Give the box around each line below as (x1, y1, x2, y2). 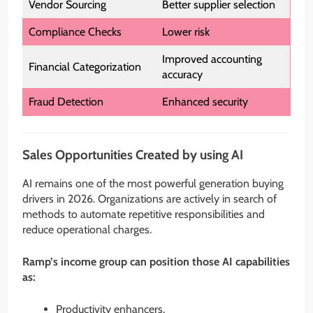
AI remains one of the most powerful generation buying (22, 176, 284, 190)
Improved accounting (162, 52, 262, 66)
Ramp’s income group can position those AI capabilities (22, 254, 290, 268)
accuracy (162, 68, 203, 82)
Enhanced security (162, 95, 248, 109)
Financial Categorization (29, 60, 141, 74)
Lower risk (162, 25, 210, 39)
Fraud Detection (29, 95, 103, 109)
